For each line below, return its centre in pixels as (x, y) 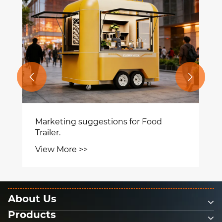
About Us (32, 199)
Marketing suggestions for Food (99, 121)
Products (32, 215)
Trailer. (48, 132)
